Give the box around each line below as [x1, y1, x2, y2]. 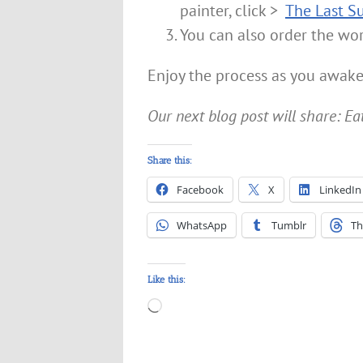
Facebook [177, 182, 224, 197]
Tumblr [271, 218, 306, 233]
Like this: [147, 274, 186, 285]
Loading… [161, 296, 228, 317]
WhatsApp [177, 218, 227, 233]
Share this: [147, 155, 192, 166]
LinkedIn [319, 182, 361, 197]
